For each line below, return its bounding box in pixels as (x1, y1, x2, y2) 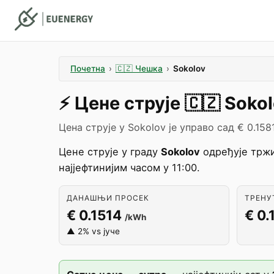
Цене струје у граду (59, 146, 161, 158)
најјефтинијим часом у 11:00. (59, 161, 200, 174)
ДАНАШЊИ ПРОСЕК (67, 193, 149, 202)
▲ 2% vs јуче (67, 226, 120, 236)
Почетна (70, 64, 105, 73)
